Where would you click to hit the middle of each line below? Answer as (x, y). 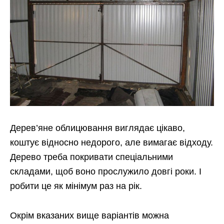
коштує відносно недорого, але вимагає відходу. (111, 142)
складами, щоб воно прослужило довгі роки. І (106, 171)
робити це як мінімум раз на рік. (76, 186)
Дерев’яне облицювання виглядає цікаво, (97, 128)
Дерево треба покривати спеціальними (91, 157)
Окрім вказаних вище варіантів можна (89, 215)
